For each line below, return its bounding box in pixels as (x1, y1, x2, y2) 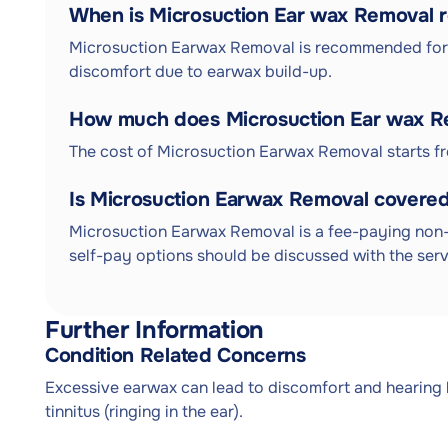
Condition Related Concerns (45, 343, 306, 368)
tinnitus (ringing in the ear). (45, 401, 243, 422)
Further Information (45, 315, 264, 345)
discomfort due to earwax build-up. (69, 61, 332, 82)
